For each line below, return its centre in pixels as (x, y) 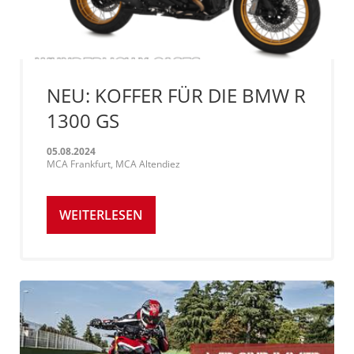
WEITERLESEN (101, 215)
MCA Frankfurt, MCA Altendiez (113, 164)
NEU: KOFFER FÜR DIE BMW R (176, 96)
